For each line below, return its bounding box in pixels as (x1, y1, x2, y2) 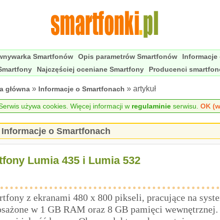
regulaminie (131, 102, 171, 110)
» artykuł (125, 84, 156, 93)
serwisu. (170, 102, 200, 110)
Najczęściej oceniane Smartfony (37, 65, 144, 73)
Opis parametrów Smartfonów (78, 53, 177, 60)
